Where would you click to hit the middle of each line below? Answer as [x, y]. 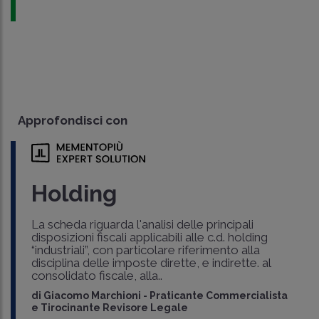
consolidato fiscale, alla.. [96, 275]
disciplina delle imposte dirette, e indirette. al [151, 262]
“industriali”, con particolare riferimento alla [145, 250]
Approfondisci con [73, 120]
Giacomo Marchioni [92, 295]
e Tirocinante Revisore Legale [109, 307]
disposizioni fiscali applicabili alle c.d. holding [149, 237]
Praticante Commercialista [218, 295]
